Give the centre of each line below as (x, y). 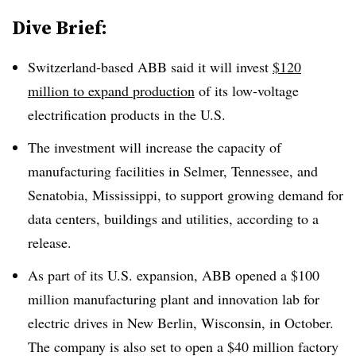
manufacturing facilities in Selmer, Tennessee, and (173, 170)
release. (50, 242)
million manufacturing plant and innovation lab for (174, 298)
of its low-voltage (247, 91)
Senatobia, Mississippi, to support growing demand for (186, 194)
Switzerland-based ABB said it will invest (150, 67)
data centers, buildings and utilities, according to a (173, 218)
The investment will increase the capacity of (155, 147)
